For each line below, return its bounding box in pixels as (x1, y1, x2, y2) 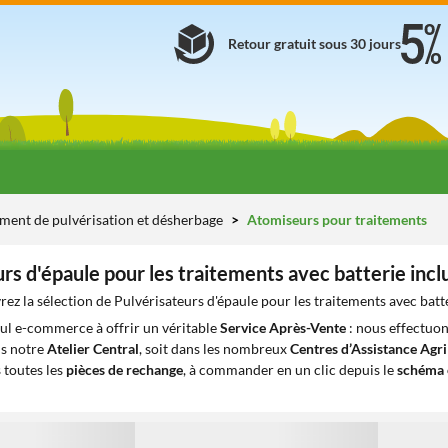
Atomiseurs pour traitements (244, 211, 427, 228)
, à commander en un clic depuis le (183, 361, 397, 378)
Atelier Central (47, 340, 139, 357)
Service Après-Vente (220, 319, 346, 336)
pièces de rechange (66, 361, 183, 378)
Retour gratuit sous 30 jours (228, 35, 401, 52)
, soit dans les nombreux (139, 340, 290, 357)
